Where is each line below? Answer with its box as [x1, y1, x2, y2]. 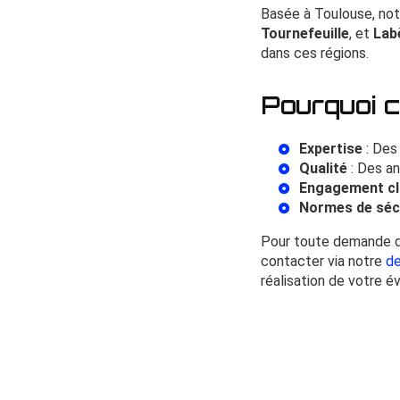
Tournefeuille [261, 24, 349, 42]
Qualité [299, 159, 347, 177]
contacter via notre [261, 252, 386, 270]
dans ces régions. [261, 44, 369, 62]
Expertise [299, 139, 362, 157]
